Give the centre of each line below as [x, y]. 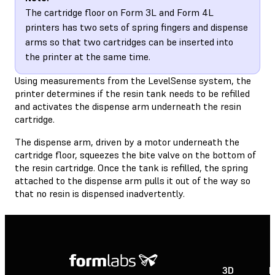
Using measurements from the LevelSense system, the [133, 80]
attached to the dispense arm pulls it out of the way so [133, 180]
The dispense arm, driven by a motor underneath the [127, 141]
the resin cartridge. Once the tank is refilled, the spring [131, 167]
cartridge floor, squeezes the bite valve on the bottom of [135, 154]
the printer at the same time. [88, 56]
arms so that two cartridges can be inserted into [129, 41]
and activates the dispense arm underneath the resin [128, 106]
